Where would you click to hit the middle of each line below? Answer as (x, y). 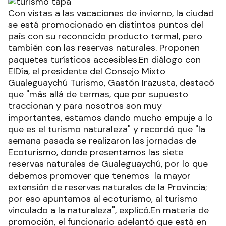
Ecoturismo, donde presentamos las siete (96, 152)
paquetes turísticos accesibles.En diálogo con (104, 59)
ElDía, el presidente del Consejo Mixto (87, 71)
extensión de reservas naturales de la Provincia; (107, 187)
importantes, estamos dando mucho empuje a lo (110, 117)
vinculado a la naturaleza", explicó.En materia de (108, 210)
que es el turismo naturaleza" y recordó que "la (107, 129)
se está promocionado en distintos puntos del (106, 24)
